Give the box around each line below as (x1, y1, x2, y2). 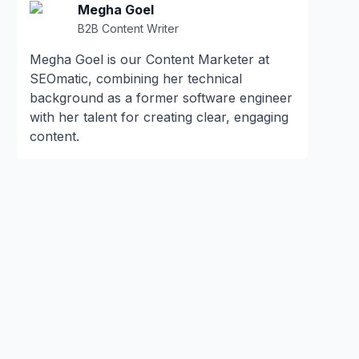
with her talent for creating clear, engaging (30, 109, 289, 125)
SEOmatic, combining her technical (30, 71, 243, 87)
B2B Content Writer (78, 22, 179, 35)
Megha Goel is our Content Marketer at (30, 51, 270, 67)
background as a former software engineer (30, 90, 293, 106)
